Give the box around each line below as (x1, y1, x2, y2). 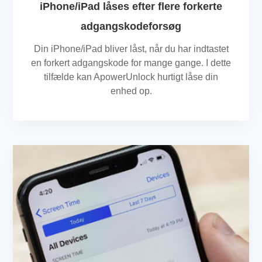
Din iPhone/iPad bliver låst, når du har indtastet (33, 43, 229, 54)
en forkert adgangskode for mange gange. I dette (31, 57, 231, 68)
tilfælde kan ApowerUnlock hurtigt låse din (44, 71, 218, 82)
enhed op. (110, 85, 152, 96)
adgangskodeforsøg (81, 20, 181, 32)
